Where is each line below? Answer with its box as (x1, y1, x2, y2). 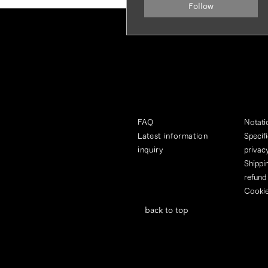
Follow (188, 2, 214, 11)
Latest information (138, 132, 208, 140)
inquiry (138, 145, 163, 154)
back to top (145, 205, 188, 214)
